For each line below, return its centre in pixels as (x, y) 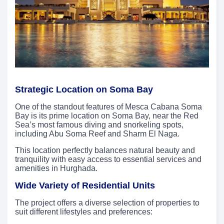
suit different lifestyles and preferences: (84, 212)
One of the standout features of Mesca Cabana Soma (108, 107)
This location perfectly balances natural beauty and (105, 150)
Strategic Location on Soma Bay (84, 90)
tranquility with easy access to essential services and (108, 159)
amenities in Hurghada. (56, 168)
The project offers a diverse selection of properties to (107, 203)
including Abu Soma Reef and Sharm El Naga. (97, 134)
